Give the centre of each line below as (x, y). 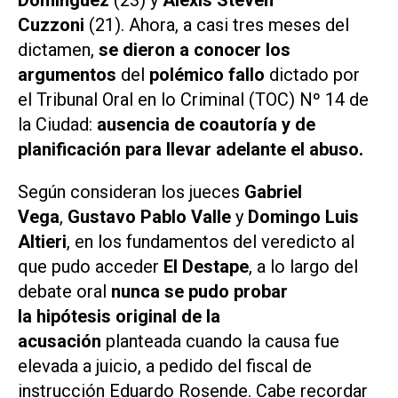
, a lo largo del (303, 267)
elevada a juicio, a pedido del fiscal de (165, 366)
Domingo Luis (303, 217)
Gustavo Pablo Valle (151, 217)
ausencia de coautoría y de (206, 124)
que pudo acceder (91, 267)
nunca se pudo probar (199, 292)
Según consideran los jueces (131, 192)
